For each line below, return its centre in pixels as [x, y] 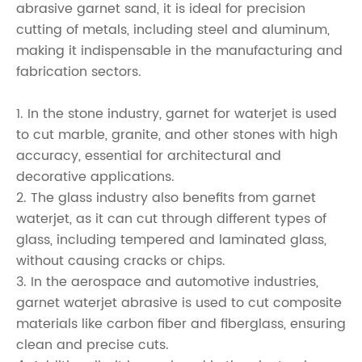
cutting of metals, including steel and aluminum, [173, 30]
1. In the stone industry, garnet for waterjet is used [177, 114]
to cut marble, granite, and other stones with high [177, 135]
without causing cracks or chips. [121, 261]
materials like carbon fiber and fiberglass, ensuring [181, 324]
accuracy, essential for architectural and [149, 156]
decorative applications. [95, 177]
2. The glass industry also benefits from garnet [166, 198]
